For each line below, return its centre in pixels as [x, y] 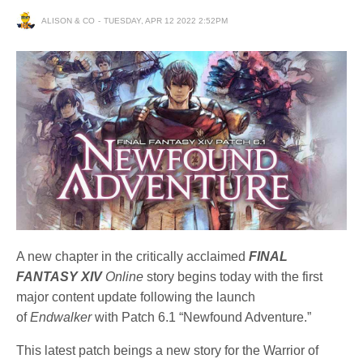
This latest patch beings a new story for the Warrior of [168, 350]
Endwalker [61, 317]
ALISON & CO [68, 20]
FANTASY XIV [60, 276]
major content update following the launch [136, 297]
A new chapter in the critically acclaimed [133, 256]
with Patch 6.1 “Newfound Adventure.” [202, 317]
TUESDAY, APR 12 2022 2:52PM [166, 20]
